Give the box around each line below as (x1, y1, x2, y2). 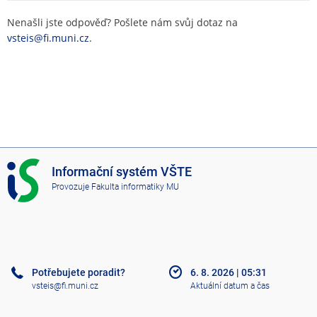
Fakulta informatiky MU (91, 182, 180, 192)
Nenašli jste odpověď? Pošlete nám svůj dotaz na (7, 15, 238, 29)
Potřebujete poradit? (32, 267, 125, 279)
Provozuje (52, 182, 92, 192)
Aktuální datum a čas (190, 280, 270, 291)
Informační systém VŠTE (52, 164, 192, 179)
